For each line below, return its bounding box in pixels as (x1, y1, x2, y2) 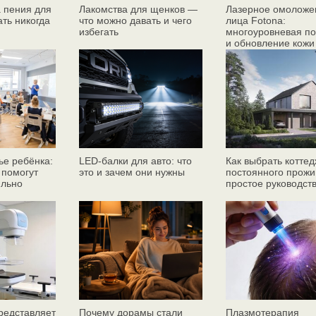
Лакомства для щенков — (79, 4, 197, 15)
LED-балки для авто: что (79, 155, 192, 166)
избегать (79, 26, 119, 37)
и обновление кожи (226, 37, 315, 49)
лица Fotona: (226, 15, 286, 26)
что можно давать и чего (79, 15, 192, 26)
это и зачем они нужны (79, 166, 185, 178)
